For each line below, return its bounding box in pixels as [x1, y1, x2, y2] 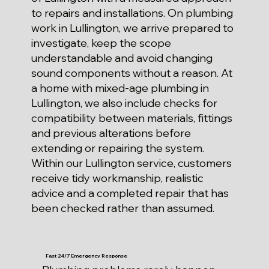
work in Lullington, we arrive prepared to [31, 20, 234, 35]
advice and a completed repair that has [31, 186, 229, 200]
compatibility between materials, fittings [31, 110, 233, 125]
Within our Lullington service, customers [31, 156, 232, 170]
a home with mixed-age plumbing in [31, 80, 210, 95]
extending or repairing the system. [31, 141, 205, 155]
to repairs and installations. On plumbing [31, 5, 234, 20]
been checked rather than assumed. [31, 201, 215, 215]
